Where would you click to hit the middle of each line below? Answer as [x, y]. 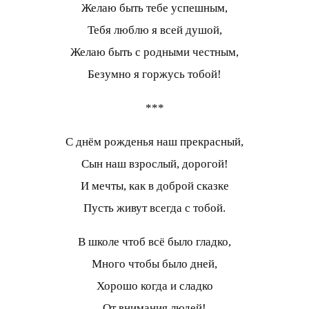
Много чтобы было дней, [154, 263]
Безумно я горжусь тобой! [154, 74]
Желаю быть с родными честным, [154, 52]
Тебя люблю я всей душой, [154, 30]
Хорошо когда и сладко [154, 286]
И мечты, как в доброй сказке [154, 186]
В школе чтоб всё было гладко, [154, 241]
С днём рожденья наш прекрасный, [154, 141]
